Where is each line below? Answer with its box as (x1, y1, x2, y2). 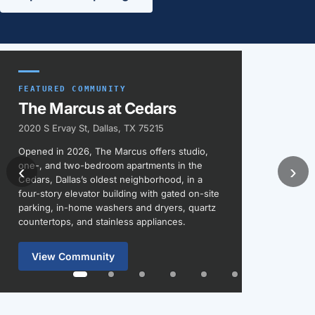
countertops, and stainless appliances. (18, 215, 186, 227)
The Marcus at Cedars (18, 98, 176, 117)
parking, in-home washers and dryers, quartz (18, 201, 216, 213)
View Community (31, 250, 115, 262)
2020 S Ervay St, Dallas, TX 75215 (18, 122, 164, 134)
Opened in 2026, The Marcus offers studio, (18, 145, 208, 157)
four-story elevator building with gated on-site (18, 187, 219, 199)
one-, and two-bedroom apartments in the (18, 159, 202, 171)
